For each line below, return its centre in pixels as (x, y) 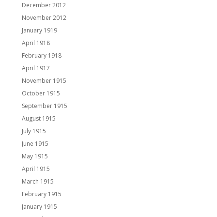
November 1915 (44, 80)
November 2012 (44, 17)
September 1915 (44, 106)
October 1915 (41, 93)
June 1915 (35, 143)
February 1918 (41, 55)
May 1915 (35, 156)
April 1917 (36, 68)
